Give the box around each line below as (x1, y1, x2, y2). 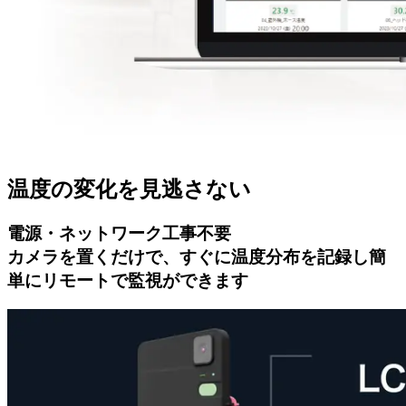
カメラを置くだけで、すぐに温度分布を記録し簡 (7, 246, 386, 266)
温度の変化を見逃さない (7, 177, 251, 201)
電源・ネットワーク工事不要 (7, 223, 231, 243)
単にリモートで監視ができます (7, 270, 248, 290)
